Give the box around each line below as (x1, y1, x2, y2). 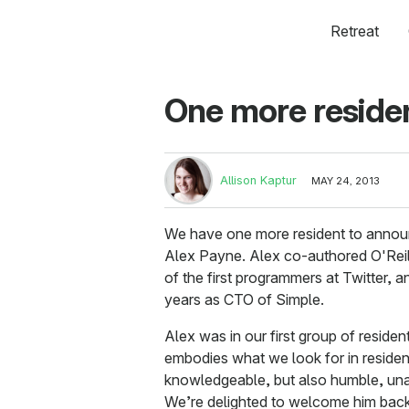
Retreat (330, 22, 379, 40)
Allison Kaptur (220, 173, 297, 188)
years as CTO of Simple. (164, 290, 324, 309)
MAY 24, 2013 (311, 173, 380, 187)
